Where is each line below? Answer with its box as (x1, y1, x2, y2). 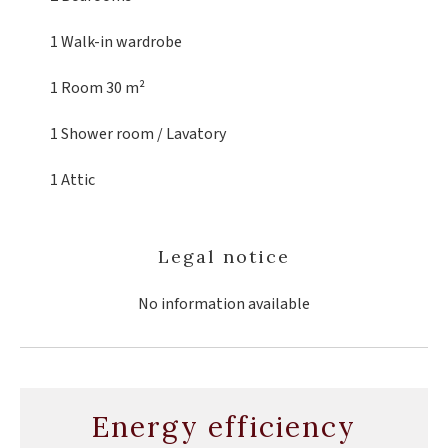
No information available (138, 293, 310, 315)
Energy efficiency (92, 409, 356, 445)
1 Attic (50, 169, 95, 191)
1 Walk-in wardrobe (50, 31, 182, 53)
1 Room (50, 77, 106, 99)
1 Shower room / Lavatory (50, 123, 226, 145)
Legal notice (158, 245, 290, 268)
